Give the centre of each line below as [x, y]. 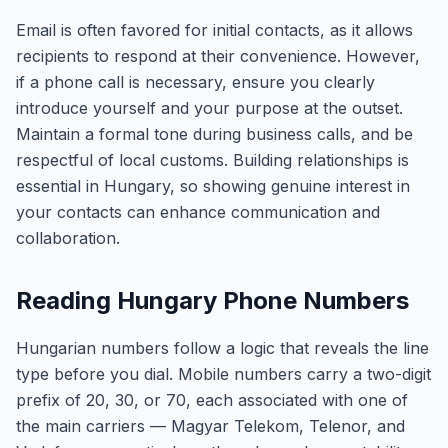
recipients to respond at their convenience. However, [218, 56]
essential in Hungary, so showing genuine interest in [213, 186]
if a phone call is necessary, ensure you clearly [195, 82]
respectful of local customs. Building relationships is [212, 160]
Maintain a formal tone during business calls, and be [214, 134]
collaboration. [68, 238]
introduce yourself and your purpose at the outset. [209, 108]
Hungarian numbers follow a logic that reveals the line [222, 348]
